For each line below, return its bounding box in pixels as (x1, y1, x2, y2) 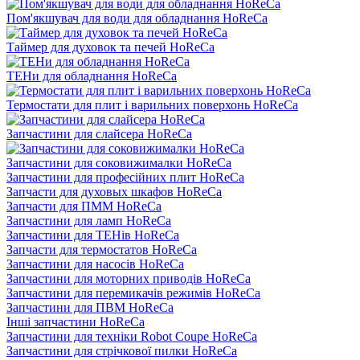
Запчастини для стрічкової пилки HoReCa (6, 343, 237, 358)
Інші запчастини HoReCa (6, 314, 145, 329)
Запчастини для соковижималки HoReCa (6, 155, 231, 170)
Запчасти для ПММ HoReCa (6, 198, 162, 213)
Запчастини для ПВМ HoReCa (6, 300, 174, 314)
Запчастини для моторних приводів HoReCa (6, 271, 251, 285)
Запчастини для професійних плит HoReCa (6, 170, 244, 184)
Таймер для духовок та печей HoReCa (6, 39, 215, 54)
